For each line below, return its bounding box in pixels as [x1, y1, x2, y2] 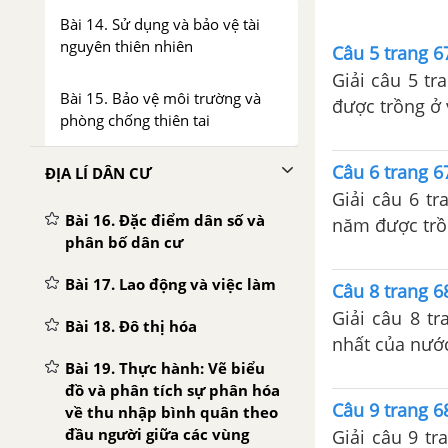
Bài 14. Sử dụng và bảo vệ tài [60, 14, 260, 34]
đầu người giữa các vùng [65, 424, 249, 444]
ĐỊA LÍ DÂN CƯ [45, 163, 152, 183]
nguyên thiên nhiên [60, 36, 193, 56]
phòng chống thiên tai [60, 110, 210, 130]
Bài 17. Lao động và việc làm [65, 274, 276, 294]
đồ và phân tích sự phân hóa [65, 380, 280, 400]
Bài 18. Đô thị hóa [65, 316, 197, 336]
